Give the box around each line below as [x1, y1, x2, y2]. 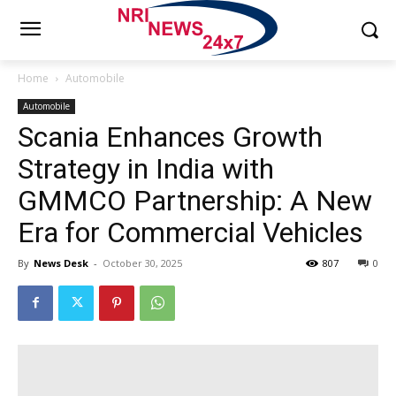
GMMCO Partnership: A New [18, 183, 372, 217]
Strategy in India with [18, 151, 274, 186]
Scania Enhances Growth [18, 119, 323, 154]
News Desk [34, 255, 88, 270]
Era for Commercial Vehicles [18, 215, 363, 249]
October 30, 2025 [103, 255, 182, 270]
